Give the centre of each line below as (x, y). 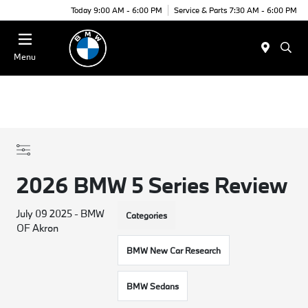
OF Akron (38, 228)
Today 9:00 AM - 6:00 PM (117, 10)
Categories (146, 215)
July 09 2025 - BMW (61, 213)
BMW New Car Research (173, 250)
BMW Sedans (152, 286)
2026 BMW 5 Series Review (152, 185)
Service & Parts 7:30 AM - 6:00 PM (235, 10)
